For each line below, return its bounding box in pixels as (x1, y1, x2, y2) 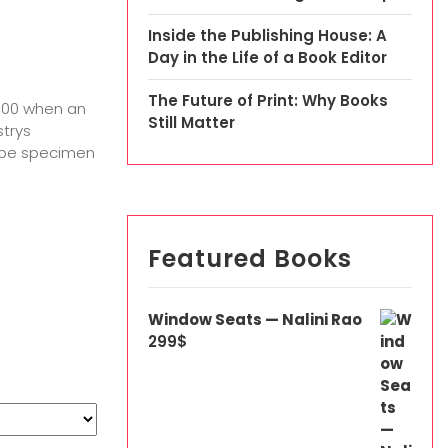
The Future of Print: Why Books (148, 90, 388, 111)
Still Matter (148, 112, 235, 133)
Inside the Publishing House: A (148, 25, 387, 46)
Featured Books (148, 242, 352, 275)
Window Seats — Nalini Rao (148, 309, 362, 330)
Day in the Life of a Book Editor (148, 47, 387, 68)
